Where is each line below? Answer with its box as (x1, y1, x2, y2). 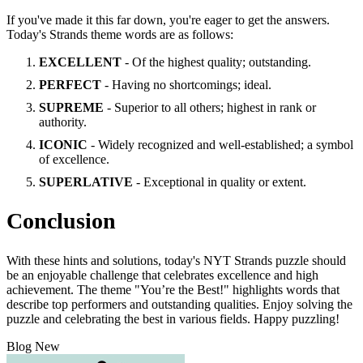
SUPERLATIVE (39, 175, 133, 190)
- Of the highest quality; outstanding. (122, 55, 311, 70)
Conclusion (6, 208, 116, 234)
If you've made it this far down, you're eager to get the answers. (6, 13, 330, 28)
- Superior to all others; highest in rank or (104, 100, 316, 115)
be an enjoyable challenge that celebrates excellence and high (6, 267, 318, 282)
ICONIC (39, 138, 88, 152)
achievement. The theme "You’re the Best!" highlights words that (6, 282, 340, 297)
